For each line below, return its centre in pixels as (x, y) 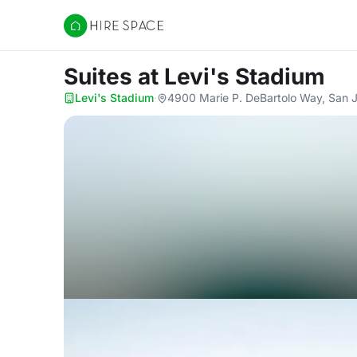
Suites (101, 76)
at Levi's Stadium (231, 76)
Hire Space (96, 33)
